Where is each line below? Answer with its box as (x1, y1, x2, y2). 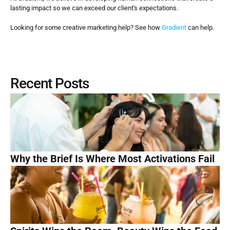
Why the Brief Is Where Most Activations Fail (10, 152, 215, 165)
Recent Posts (10, 75, 89, 92)
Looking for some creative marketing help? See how (10, 24, 162, 31)
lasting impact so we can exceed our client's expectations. (10, 4, 180, 12)
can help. (186, 24, 214, 31)
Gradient (162, 24, 186, 31)
